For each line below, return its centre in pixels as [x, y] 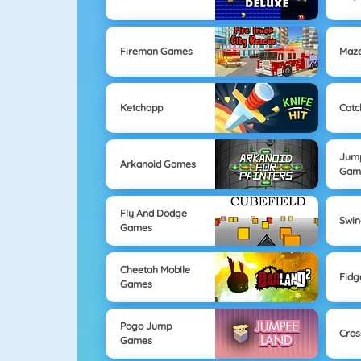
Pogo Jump [145, 326]
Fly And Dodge [153, 214]
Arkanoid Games [158, 164]
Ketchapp [141, 108]
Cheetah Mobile [155, 270]
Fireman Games [156, 52]
